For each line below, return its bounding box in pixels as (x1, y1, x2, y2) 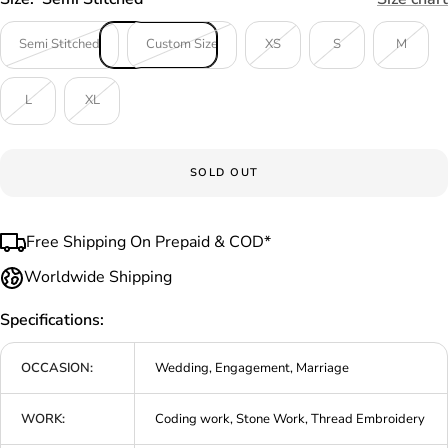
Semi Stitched (19, 35, 100, 54)
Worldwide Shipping (24, 266, 172, 289)
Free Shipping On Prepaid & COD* (26, 231, 271, 254)
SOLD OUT (189, 165, 259, 181)
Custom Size (146, 35, 218, 54)
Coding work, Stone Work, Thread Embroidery (155, 410, 425, 429)
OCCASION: (21, 359, 93, 378)
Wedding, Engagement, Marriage (155, 359, 349, 378)
